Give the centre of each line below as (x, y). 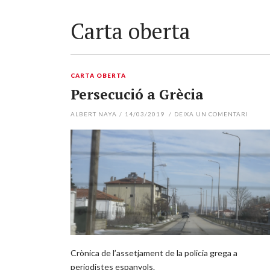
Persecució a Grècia (137, 94)
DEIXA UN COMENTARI (211, 114)
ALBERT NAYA (94, 114)
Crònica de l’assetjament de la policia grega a (154, 253)
